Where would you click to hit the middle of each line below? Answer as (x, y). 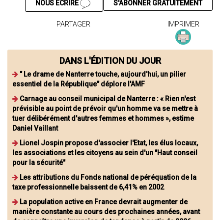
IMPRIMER (183, 24)
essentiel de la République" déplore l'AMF (79, 84)
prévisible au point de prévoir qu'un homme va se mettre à (105, 108)
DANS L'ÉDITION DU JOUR (110, 60)
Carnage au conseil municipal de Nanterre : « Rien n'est (108, 98)
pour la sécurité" (39, 162)
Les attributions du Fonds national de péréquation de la (108, 177)
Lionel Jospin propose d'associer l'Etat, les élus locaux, (109, 143)
